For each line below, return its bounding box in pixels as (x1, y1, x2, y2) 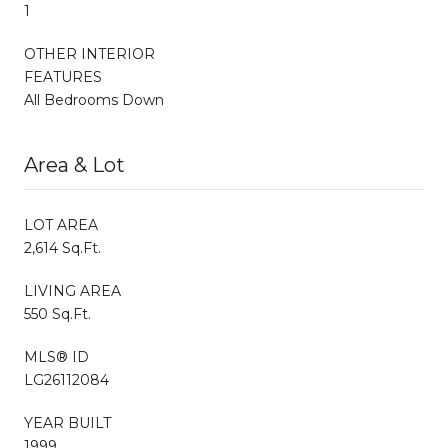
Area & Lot (24, 152, 125, 177)
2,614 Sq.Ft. (24, 238, 101, 257)
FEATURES (24, 67, 102, 86)
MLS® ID (24, 347, 89, 366)
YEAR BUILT (24, 413, 111, 432)
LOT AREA (24, 215, 98, 234)
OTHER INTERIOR (24, 44, 155, 63)
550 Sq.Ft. (24, 304, 91, 323)
